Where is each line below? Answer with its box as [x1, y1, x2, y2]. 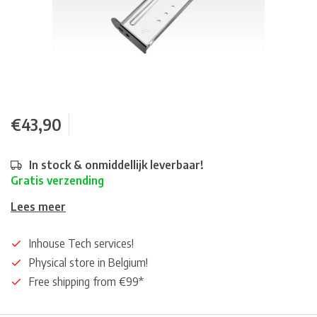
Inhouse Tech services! [29, 236, 134, 250]
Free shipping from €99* [29, 275, 144, 289]
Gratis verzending [11, 173, 104, 188]
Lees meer [11, 200, 66, 214]
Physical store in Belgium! [29, 255, 148, 270]
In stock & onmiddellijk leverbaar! [29, 158, 204, 172]
